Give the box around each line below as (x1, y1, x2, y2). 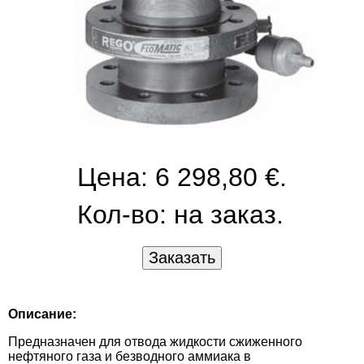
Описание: (8, 306, 76, 321)
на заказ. (174, 199, 284, 229)
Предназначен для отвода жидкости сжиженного (8, 334, 302, 349)
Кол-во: (77, 199, 174, 229)
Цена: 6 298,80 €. (77, 162, 287, 192)
